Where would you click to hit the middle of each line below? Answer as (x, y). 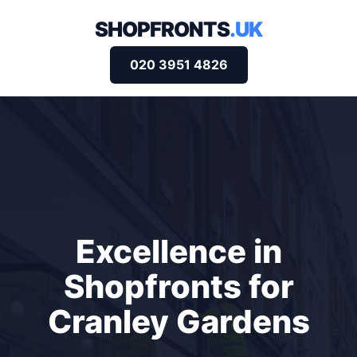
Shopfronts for (178, 287)
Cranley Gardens (178, 322)
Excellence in (178, 252)
